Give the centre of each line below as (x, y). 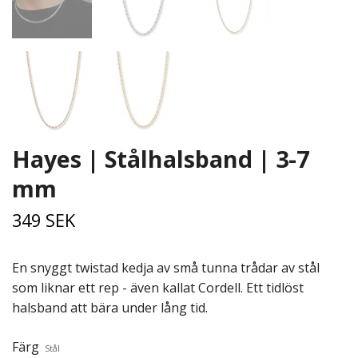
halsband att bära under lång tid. (110, 308)
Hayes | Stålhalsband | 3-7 (161, 159)
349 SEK (44, 220)
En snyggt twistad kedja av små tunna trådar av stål (166, 268)
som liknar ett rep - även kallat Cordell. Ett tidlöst (158, 288)
